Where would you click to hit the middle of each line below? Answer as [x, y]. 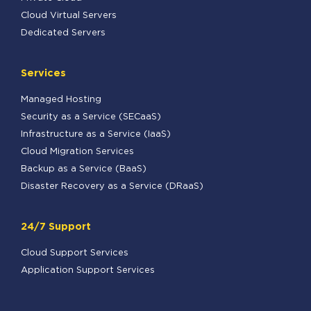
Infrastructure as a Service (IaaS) [96, 135]
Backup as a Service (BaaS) [84, 169]
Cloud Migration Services [77, 152]
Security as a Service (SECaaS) [91, 117]
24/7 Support [56, 227]
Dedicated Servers [63, 33]
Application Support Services [88, 271]
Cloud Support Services [75, 253]
